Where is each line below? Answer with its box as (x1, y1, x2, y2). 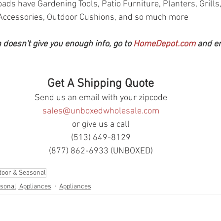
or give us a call (72, 119, 130, 130)
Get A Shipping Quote (47, 77, 154, 91)
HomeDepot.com (133, 39, 195, 50)
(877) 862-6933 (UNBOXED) (48, 146, 153, 157)
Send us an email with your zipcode (34, 93, 167, 104)
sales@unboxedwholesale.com (42, 106, 159, 117)
